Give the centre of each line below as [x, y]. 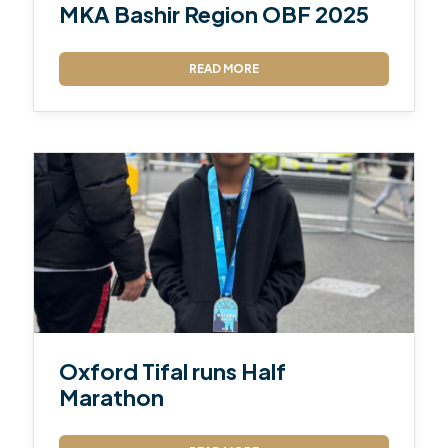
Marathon [112, 396]
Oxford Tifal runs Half [173, 370]
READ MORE [224, 68]
